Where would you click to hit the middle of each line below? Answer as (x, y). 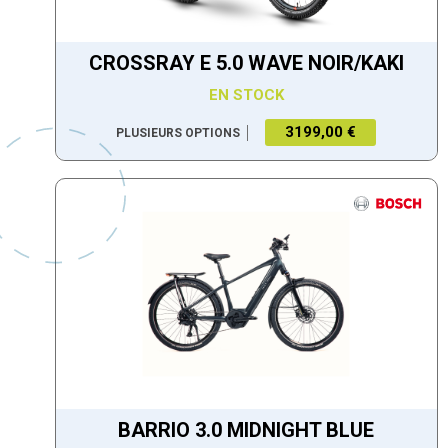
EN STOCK (246, 94)
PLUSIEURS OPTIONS (178, 132)
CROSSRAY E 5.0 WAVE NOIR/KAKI (246, 63)
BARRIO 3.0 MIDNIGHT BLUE (246, 430)
